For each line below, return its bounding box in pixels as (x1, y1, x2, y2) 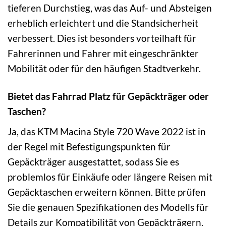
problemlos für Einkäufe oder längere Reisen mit (8, 171, 212, 183)
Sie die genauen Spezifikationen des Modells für (8, 201, 209, 213)
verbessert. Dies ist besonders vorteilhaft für (8, 32, 196, 44)
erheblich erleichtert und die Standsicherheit (8, 17, 198, 29)
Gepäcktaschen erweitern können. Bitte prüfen (8, 186, 206, 198)
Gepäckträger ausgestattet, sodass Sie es (8, 155, 179, 167)
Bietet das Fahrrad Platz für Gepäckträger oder (8, 90, 209, 102)
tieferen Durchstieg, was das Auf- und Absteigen (8, 2, 212, 14)
